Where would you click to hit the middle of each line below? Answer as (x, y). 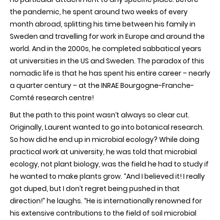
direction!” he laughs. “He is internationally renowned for (106, 201)
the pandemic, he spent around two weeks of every (99, 12)
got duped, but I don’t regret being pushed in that (95, 189)
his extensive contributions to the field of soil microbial (103, 213)
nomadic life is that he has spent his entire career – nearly (110, 73)
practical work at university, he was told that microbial (103, 152)
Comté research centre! (52, 98)
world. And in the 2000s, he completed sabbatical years (106, 49)
